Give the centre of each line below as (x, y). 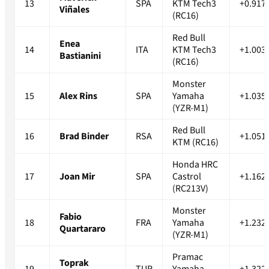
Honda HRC (195, 165)
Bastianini (80, 56)
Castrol (187, 177)
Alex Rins (78, 96)
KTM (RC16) (195, 143)
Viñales (74, 10)
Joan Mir (77, 177)
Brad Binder (84, 137)
